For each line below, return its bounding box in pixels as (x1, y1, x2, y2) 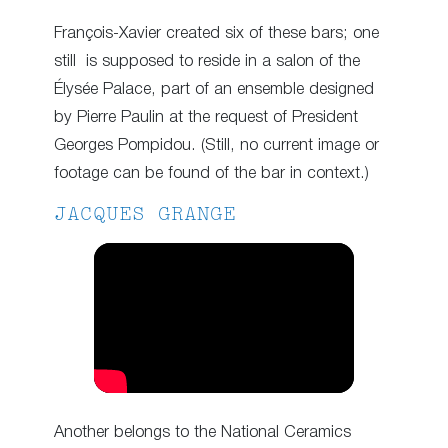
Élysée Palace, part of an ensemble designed (54, 82, 374, 98)
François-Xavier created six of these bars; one (54, 26, 379, 42)
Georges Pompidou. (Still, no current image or (54, 138, 379, 154)
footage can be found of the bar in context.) (54, 166, 369, 182)
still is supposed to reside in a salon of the (54, 54, 360, 70)
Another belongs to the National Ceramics (54, 425, 351, 441)
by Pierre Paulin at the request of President (54, 110, 358, 126)
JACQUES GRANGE (54, 205, 236, 225)
